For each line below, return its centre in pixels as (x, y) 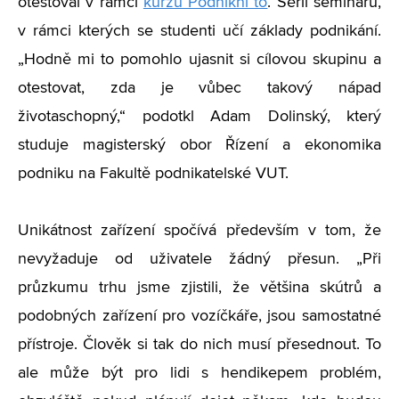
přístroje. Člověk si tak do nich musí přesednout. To (199, 345)
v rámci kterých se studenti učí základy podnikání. (199, 31)
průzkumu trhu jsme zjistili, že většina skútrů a (199, 288)
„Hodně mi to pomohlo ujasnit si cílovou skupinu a (199, 60)
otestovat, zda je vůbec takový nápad (199, 88)
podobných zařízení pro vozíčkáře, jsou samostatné (199, 316)
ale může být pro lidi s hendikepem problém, (199, 373)
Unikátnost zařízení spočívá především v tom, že (199, 231)
